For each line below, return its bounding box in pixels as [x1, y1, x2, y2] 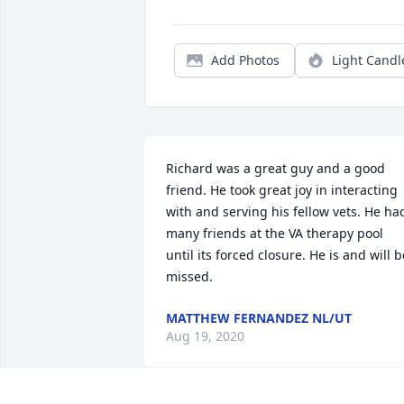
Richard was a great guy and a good [166, 160, 385, 178]
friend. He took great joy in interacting [166, 181, 398, 199]
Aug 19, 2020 [166, 327, 244, 345]
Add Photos [211, 51, 280, 69]
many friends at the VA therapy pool [166, 225, 383, 243]
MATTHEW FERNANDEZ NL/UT [166, 309, 352, 327]
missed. [166, 268, 213, 286]
